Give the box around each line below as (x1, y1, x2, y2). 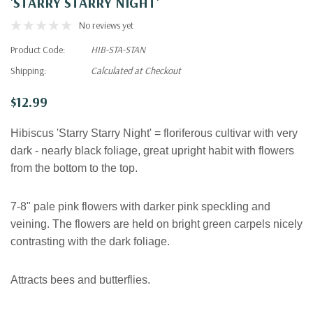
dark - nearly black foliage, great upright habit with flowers (10, 144, 294, 156)
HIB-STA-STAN (91, 43, 145, 56)
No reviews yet (79, 18, 133, 31)
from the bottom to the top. (10, 161, 138, 174)
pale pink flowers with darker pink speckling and (34, 200, 270, 212)
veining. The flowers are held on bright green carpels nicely (10, 217, 303, 230)
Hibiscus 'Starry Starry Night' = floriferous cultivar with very (10, 126, 298, 139)
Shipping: (10, 64, 46, 77)
